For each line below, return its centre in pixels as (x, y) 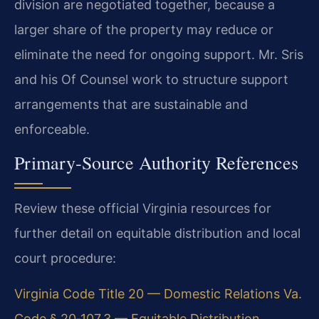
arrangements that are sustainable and (131, 104)
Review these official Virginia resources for (143, 209)
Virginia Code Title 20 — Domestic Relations (147, 293)
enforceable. (52, 129)
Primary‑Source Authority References (156, 163)
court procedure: (65, 258)
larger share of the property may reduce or (144, 29)
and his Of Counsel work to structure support (151, 79)
